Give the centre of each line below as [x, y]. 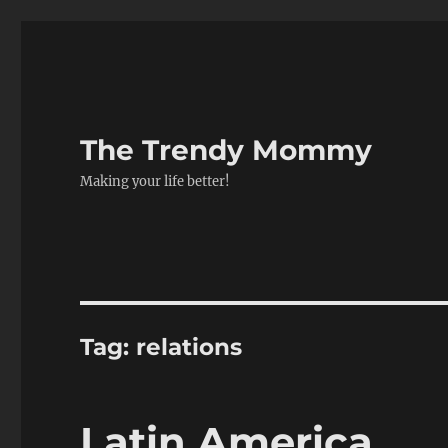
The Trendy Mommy [226, 150]
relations [189, 347]
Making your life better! [155, 181]
